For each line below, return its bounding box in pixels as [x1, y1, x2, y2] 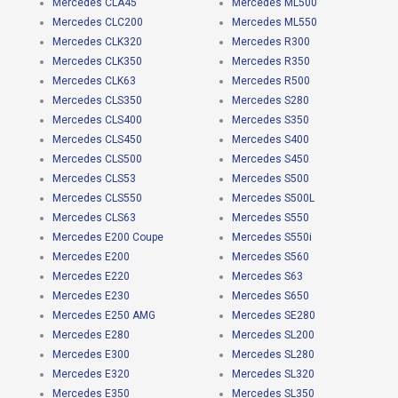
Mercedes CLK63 [52, 75, 136, 88]
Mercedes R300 [231, 36, 310, 49]
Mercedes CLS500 [52, 153, 142, 166]
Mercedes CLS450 [52, 133, 142, 147]
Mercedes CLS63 [52, 211, 136, 225]
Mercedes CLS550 [52, 192, 142, 205]
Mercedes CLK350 [52, 55, 142, 68]
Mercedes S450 [231, 153, 309, 166]
